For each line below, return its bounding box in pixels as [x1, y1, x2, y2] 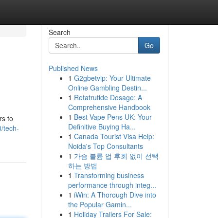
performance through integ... [68, 180, 156, 190]
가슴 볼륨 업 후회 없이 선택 [73, 151, 159, 161]
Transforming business [73, 170, 144, 180]
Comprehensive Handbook [68, 102, 150, 112]
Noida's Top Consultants [68, 141, 143, 151]
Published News [48, 63, 98, 73]
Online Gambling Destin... [68, 83, 147, 92]
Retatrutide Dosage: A [73, 92, 142, 102]
